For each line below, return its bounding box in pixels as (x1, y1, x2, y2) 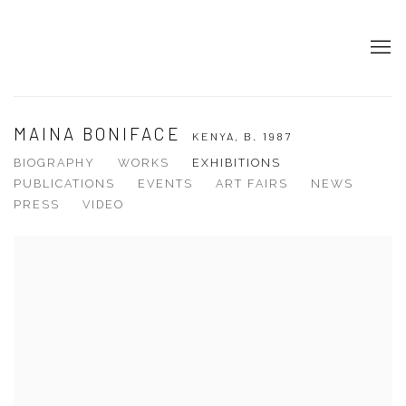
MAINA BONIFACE (14, 123, 188, 145)
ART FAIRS (216, 177, 288, 191)
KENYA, (191, 129, 244, 144)
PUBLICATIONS (14, 177, 115, 191)
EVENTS (138, 177, 193, 191)
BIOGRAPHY (14, 156, 95, 170)
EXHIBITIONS (192, 156, 281, 170)
